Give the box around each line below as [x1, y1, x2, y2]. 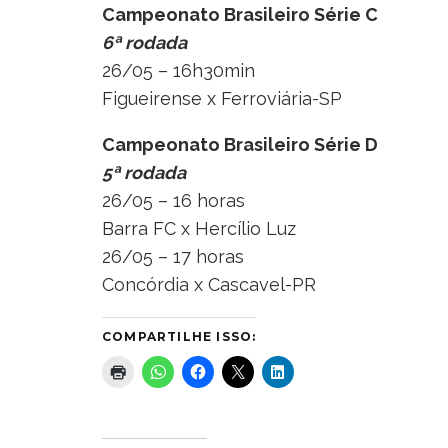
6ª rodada [102, 31, 187, 53]
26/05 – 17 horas [102, 245, 244, 267]
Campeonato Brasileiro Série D [102, 133, 378, 155]
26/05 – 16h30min [102, 59, 255, 81]
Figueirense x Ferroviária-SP [102, 87, 342, 109]
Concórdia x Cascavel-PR [102, 273, 316, 295]
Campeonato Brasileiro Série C [102, 3, 378, 25]
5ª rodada [102, 161, 186, 183]
